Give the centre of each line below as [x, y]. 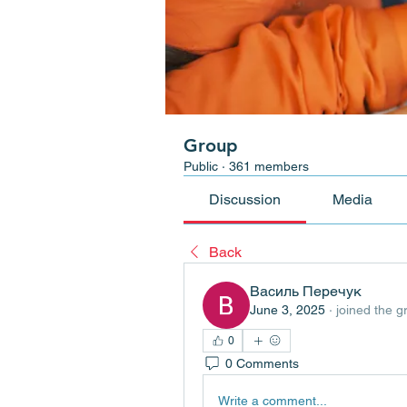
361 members [269, 166]
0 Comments [262, 363]
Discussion [245, 199]
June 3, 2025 [288, 310]
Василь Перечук [306, 291]
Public [201, 166]
